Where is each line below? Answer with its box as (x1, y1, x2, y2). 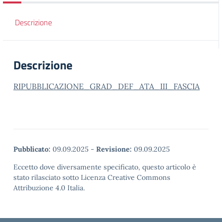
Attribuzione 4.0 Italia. (13, 183, 85, 192)
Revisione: (96, 145, 132, 154)
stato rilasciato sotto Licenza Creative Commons (13, 173, 170, 182)
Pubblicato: (13, 145, 51, 154)
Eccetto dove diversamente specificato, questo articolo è (13, 163, 196, 171)
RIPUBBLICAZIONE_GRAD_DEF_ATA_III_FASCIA (13, 81, 200, 91)
